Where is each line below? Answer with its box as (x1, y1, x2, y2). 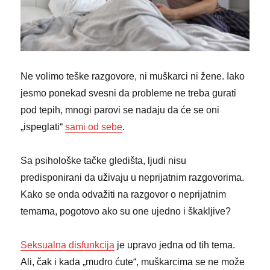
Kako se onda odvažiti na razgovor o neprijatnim (20, 189, 227, 199)
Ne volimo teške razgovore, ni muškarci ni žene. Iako (20, 71, 245, 81)
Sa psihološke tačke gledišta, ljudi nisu (20, 155, 187, 166)
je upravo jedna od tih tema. (115, 239, 236, 250)
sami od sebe (65, 121, 123, 132)
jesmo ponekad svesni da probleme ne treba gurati (20, 87, 237, 98)
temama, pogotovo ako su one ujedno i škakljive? (20, 206, 231, 216)
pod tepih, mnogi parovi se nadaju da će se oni (20, 104, 220, 115)
